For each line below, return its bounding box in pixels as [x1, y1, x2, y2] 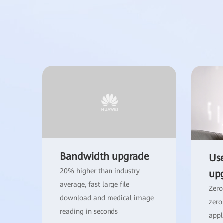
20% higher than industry [60, 167, 140, 175]
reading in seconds [60, 207, 118, 216]
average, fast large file [60, 180, 129, 189]
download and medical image [60, 194, 154, 202]
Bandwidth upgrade [60, 150, 149, 163]
